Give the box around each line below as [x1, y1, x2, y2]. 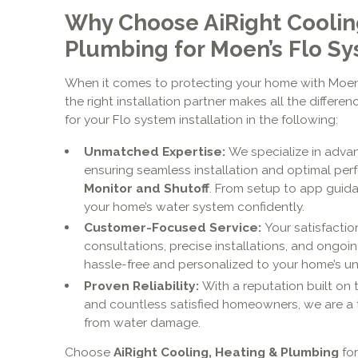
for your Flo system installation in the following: [64, 111, 338, 127]
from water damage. [83, 314, 201, 330]
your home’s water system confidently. [83, 198, 304, 214]
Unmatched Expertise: [83, 143, 229, 159]
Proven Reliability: [83, 277, 202, 293]
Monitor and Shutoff [83, 180, 209, 196]
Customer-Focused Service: [83, 220, 265, 236]
